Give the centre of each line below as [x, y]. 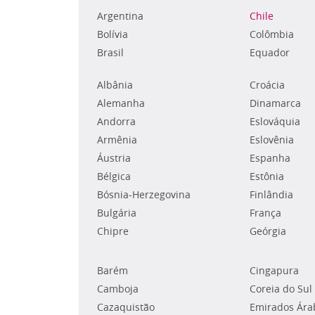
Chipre [113, 231]
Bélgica [114, 176]
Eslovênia [271, 140]
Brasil [110, 53]
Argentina [120, 16]
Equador [269, 53]
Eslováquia [275, 122]
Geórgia [268, 231]
